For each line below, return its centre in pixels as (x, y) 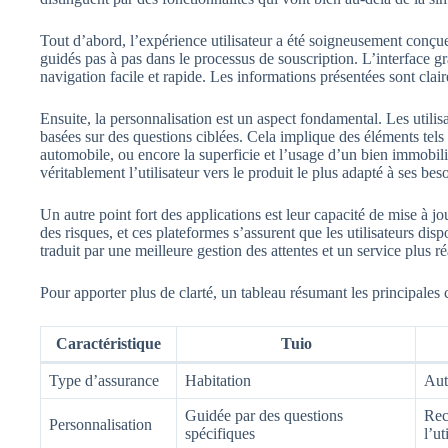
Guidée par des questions (264, 415)
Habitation (218, 380)
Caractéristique (108, 343)
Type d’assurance (104, 380)
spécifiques (220, 433)
